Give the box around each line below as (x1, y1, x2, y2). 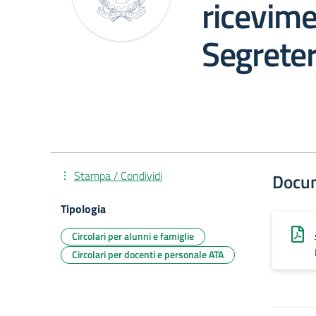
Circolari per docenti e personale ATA (72, 247, 224, 262)
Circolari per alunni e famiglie (72, 229, 194, 243)
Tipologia (61, 200, 106, 217)
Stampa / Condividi (74, 167, 162, 184)
